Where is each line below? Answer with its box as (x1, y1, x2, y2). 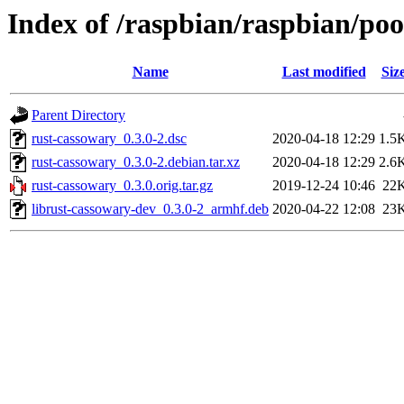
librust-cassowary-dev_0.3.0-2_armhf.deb (32, 201, 269, 217)
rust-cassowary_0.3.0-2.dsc (32, 131, 187, 147)
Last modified (281, 64, 366, 80)
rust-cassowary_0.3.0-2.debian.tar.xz (32, 154, 240, 170)
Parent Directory (32, 107, 125, 124)
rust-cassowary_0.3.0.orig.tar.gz (32, 178, 213, 194)
